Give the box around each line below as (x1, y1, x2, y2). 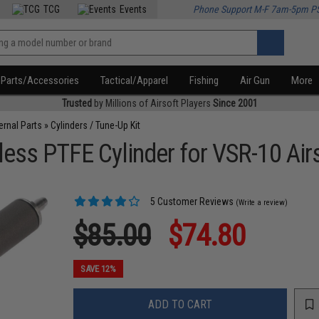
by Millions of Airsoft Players (91, 98, 213, 109)
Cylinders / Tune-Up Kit (51, 120, 141, 131)
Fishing (189, 74, 219, 87)
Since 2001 (212, 98, 258, 109)
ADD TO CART (148, 297, 213, 311)
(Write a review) (236, 198, 288, 207)
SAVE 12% (80, 263, 117, 274)
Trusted (61, 98, 92, 109)
